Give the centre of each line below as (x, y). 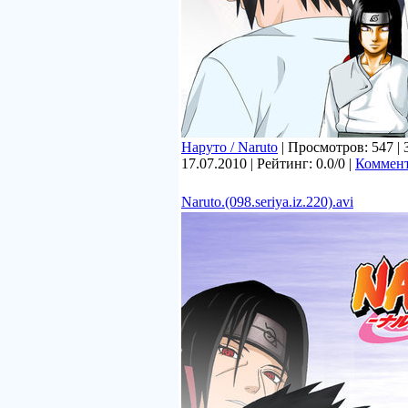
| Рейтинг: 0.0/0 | (301, 163)
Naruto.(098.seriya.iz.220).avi (267, 202)
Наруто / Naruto (229, 147)
